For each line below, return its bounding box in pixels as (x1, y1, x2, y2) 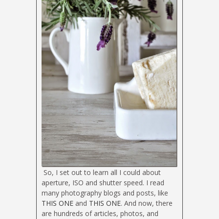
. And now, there (121, 198, 173, 208)
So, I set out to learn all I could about (42, 167, 161, 177)
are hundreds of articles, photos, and (42, 208, 158, 218)
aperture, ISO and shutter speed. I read (42, 177, 164, 187)
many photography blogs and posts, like (42, 188, 168, 197)
